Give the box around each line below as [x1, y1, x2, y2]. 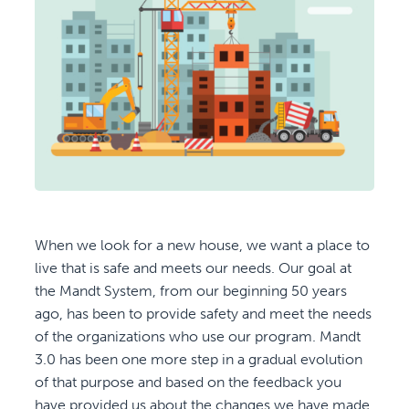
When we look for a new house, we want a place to [35, 236, 371, 254]
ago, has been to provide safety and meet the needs [35, 304, 372, 322]
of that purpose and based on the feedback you [35, 372, 342, 391]
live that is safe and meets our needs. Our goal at [35, 258, 352, 277]
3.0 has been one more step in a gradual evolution [35, 350, 363, 368]
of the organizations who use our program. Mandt [35, 327, 362, 345]
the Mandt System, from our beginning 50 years [35, 281, 348, 299]
